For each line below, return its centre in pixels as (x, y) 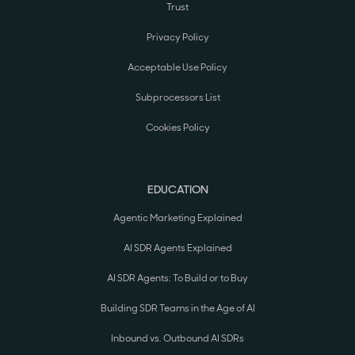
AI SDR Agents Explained (177, 248)
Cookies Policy (177, 128)
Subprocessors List (177, 98)
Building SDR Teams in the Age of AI (177, 309)
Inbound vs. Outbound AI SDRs (177, 339)
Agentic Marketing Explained (177, 218)
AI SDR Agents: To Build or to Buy (177, 279)
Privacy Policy (177, 38)
